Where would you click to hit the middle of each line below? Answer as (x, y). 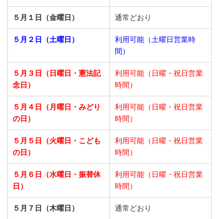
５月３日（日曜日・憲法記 (57, 73)
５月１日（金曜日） (46, 18)
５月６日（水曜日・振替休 (57, 175)
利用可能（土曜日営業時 (155, 40)
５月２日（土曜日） (46, 40)
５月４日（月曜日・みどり (57, 107)
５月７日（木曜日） (46, 208)
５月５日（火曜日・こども (57, 141)
